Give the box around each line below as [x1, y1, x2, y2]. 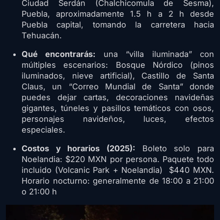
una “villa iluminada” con [95, 49, 215, 59]
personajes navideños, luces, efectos [22, 113, 214, 124]
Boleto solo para [135, 143, 214, 153]
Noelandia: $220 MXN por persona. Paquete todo [22, 154, 214, 164]
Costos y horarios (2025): [22, 143, 135, 153]
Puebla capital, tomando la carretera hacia [22, 19, 214, 29]
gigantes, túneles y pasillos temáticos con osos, [22, 103, 214, 113]
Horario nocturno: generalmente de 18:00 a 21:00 [22, 175, 214, 186]
